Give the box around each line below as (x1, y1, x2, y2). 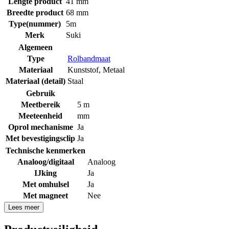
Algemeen (18, 42, 53, 52)
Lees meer (8, 203, 39, 211)
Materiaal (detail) (6, 76, 65, 85)
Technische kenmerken (6, 146, 85, 155)
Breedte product (6, 8, 63, 17)
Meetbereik (20, 100, 60, 109)
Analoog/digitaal (17, 157, 74, 166)
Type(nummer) (9, 19, 61, 28)
